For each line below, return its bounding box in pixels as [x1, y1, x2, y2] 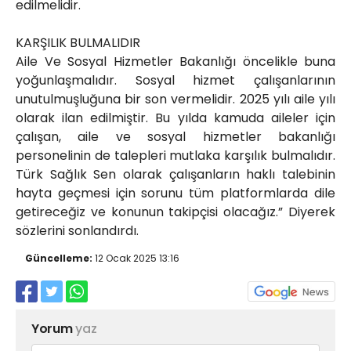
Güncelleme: [25, 251, 92, 266]
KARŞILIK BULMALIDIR [16, 34, 140, 52]
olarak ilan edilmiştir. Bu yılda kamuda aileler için [16, 109, 335, 128]
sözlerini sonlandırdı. [16, 222, 139, 241]
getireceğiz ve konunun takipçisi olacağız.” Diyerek [16, 203, 335, 222]
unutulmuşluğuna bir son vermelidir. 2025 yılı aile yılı [16, 90, 335, 109]
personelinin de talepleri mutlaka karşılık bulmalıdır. [16, 147, 335, 165]
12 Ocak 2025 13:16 [92, 251, 179, 266]
